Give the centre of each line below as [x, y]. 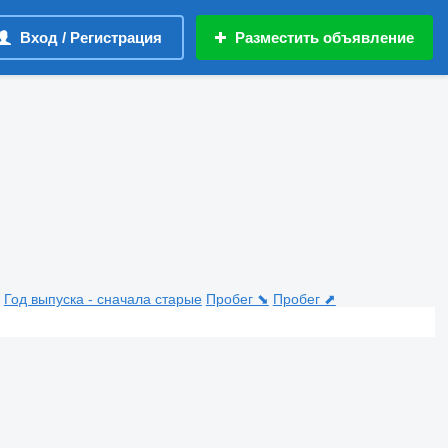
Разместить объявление [324, 37]
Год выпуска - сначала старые [102, 298]
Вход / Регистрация [91, 37]
